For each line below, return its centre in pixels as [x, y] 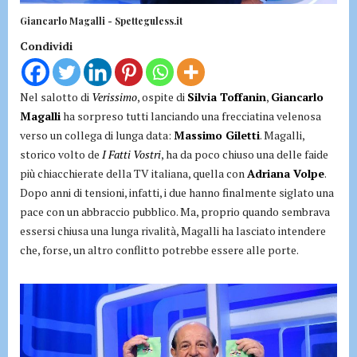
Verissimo [114, 97]
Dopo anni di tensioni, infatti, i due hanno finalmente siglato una [177, 193]
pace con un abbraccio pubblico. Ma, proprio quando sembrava [175, 212]
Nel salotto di [56, 97]
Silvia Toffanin [227, 97]
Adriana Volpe [286, 174]
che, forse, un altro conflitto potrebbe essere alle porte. [159, 250]
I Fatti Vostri [131, 155]
